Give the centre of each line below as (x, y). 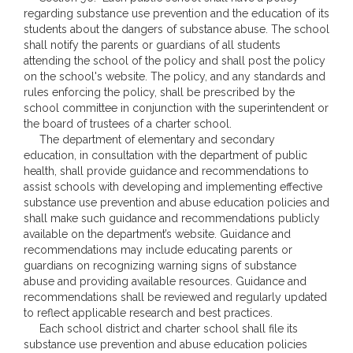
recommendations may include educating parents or (158, 250)
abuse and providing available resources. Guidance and (165, 281)
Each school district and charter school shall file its (161, 329)
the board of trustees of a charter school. (128, 124)
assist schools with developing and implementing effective (173, 187)
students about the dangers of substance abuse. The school (176, 29)
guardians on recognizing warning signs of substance (160, 266)
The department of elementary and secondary (149, 139)
